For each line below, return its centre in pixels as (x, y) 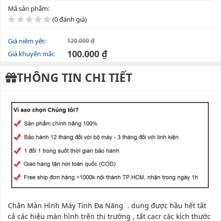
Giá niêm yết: (27, 41)
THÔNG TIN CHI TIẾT (74, 77)
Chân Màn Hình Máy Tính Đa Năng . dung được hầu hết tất (107, 206)
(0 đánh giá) (69, 19)
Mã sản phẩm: (29, 8)
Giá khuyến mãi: (31, 54)
